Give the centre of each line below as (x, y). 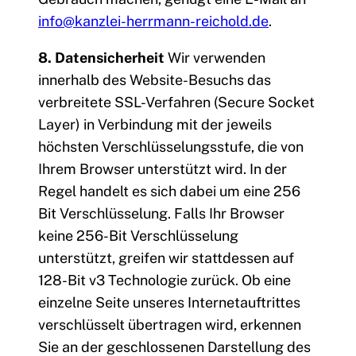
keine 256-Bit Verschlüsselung (138, 236)
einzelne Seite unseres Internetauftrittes (169, 303)
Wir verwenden (215, 58)
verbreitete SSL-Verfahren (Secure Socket (176, 103)
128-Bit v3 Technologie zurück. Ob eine (164, 281)
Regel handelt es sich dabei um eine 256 (169, 192)
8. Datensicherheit (101, 58)
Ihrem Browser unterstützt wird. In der (163, 169)
